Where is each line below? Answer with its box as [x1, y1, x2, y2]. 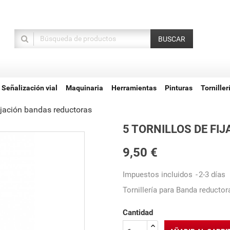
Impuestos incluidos [123, 170, 195, 179]
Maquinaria [66, 84, 103, 92]
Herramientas [111, 84, 157, 92]
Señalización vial [2, 84, 57, 92]
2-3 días [199, 170, 225, 179]
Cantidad [123, 208, 153, 217]
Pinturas [165, 84, 193, 92]
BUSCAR [158, 34, 185, 43]
